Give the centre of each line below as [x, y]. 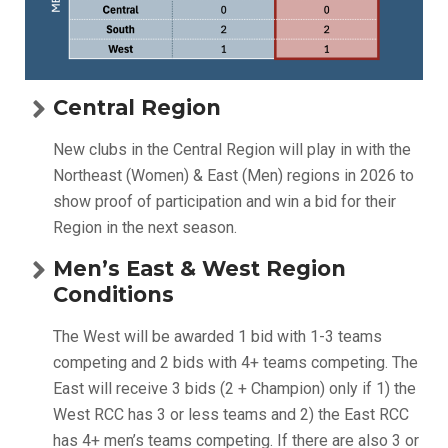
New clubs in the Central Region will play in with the [232, 150]
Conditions [113, 295]
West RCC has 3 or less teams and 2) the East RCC [231, 415]
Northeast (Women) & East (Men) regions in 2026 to [233, 176]
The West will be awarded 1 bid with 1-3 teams [217, 337]
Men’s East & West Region [199, 269]
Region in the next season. [145, 228]
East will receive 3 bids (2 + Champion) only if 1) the [234, 389]
